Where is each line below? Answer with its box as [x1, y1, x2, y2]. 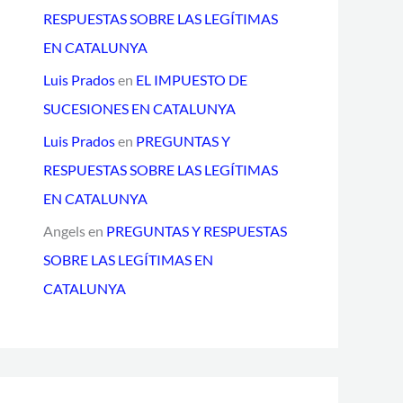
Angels [43, 222, 85, 239]
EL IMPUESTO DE [136, 71, 247, 88]
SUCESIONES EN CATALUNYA [43, 100, 236, 117]
